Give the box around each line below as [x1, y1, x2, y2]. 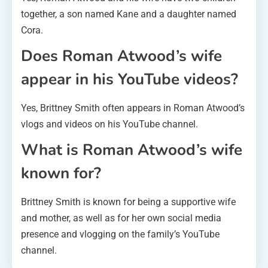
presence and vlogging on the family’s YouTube [21, 228, 220, 240]
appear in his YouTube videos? [21, 68, 238, 90]
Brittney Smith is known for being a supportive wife [21, 196, 236, 208]
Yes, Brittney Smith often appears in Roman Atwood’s [21, 102, 245, 114]
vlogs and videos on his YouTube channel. [21, 118, 198, 130]
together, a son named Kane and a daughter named [21, 8, 236, 20]
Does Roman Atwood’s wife [21, 45, 222, 66]
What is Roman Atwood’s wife [21, 139, 242, 160]
